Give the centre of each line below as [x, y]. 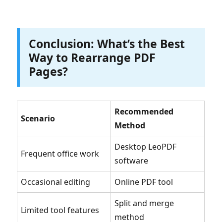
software [132, 160]
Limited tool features [60, 210]
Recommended [144, 111]
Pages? [48, 71]
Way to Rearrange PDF [92, 57]
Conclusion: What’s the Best [107, 43]
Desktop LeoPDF [146, 146]
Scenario [38, 118]
